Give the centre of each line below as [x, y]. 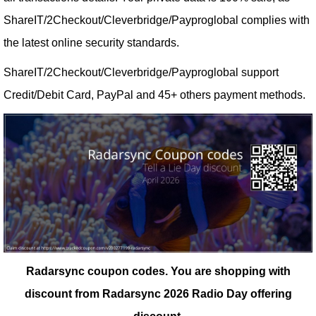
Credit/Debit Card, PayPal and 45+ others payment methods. [154, 95]
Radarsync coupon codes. [97, 272]
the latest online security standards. [91, 43]
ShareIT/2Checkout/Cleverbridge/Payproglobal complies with [157, 20]
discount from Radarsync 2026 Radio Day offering [158, 294]
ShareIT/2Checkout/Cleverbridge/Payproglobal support [141, 72]
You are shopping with [230, 272]
